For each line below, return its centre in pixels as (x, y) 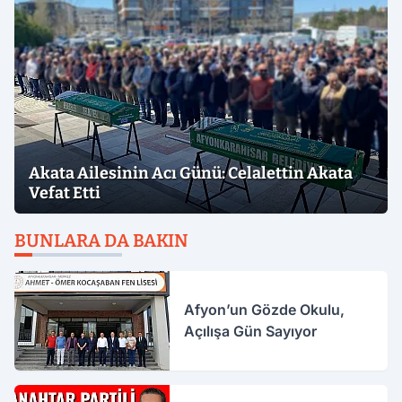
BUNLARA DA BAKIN (101, 240)
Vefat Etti (65, 192)
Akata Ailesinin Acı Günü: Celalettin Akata (191, 173)
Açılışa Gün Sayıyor (251, 332)
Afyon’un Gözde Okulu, (265, 310)
